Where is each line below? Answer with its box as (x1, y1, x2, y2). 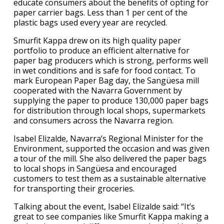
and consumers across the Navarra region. (13, 115, 173, 126)
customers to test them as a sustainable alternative (13, 173, 206, 184)
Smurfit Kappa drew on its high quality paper (13, 35, 181, 46)
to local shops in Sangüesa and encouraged (13, 163, 176, 174)
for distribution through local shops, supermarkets (13, 105, 205, 116)
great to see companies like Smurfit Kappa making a (13, 211, 208, 222)
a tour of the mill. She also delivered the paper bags (13, 153, 206, 164)
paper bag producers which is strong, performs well (13, 55, 208, 66)
